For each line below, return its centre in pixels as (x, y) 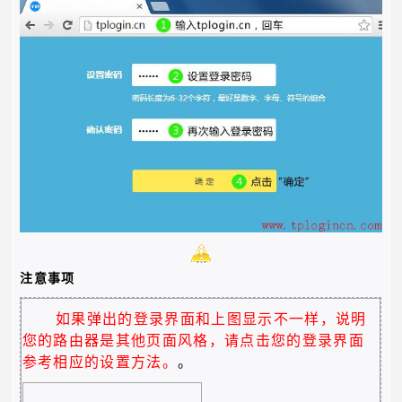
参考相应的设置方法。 (100, 362)
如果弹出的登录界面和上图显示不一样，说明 (211, 319)
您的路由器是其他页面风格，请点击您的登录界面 (193, 340)
